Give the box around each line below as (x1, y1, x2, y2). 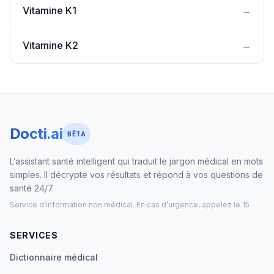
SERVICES (10, 230, 58, 240)
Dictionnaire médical (10, 252, 98, 262)
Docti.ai (10, 125, 63, 143)
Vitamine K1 (23, 4, 76, 17)
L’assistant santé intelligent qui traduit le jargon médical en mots (10, 156, 263, 166)
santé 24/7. (10, 183, 54, 193)
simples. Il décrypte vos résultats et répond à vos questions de (10, 169, 263, 180)
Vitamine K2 (23, 39, 78, 51)
